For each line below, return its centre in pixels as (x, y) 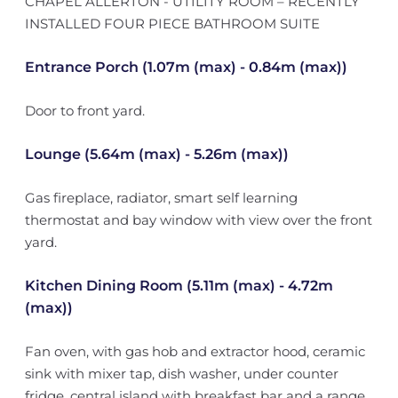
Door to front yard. (84, 111)
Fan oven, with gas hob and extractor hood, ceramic (195, 351)
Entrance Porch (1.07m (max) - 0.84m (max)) (186, 67)
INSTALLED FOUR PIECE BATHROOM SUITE (172, 24)
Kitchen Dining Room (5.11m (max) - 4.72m (179, 286)
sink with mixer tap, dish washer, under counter (181, 374)
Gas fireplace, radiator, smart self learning (161, 198)
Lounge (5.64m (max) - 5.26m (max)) (156, 154)
